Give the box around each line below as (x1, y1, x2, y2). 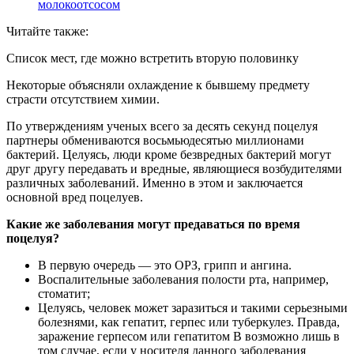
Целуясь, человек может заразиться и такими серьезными (38, 301, 348, 315)
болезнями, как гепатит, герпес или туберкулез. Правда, (38, 315, 340, 330)
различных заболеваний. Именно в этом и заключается (6, 176, 303, 190)
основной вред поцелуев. (6, 190, 143, 205)
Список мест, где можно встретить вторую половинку (6, 51, 299, 66)
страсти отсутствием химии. (6, 92, 160, 107)
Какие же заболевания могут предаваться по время (6, 217, 300, 232)
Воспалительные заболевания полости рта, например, (38, 273, 329, 287)
